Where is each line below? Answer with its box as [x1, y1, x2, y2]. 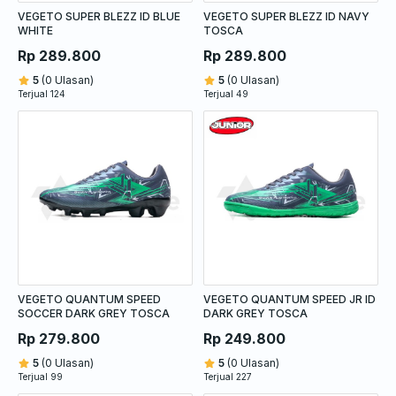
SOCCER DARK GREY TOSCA [18, 306, 170, 320]
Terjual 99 [18, 370, 63, 382]
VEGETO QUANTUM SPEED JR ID [203, 292, 376, 306]
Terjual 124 [18, 88, 65, 99]
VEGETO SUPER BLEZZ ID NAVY [203, 9, 369, 23]
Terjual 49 [203, 88, 248, 99]
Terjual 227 [203, 370, 252, 382]
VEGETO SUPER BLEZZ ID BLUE [18, 9, 180, 23]
